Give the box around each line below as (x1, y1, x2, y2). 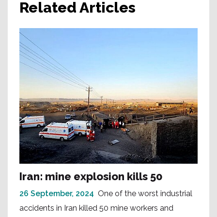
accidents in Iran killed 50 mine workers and (19, 203, 173, 213)
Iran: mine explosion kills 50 (19, 170, 163, 183)
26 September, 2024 (19, 188, 94, 198)
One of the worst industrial (98, 188, 192, 198)
